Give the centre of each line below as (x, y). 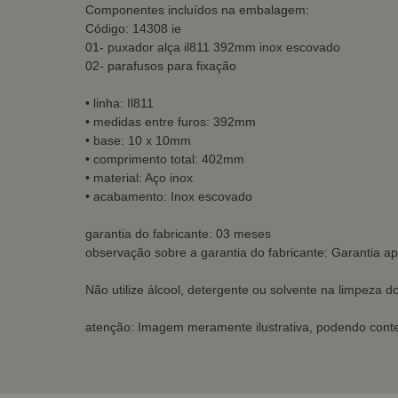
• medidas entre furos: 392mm (171, 122)
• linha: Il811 (119, 103)
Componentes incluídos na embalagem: (197, 10)
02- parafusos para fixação (161, 66)
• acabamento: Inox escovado (169, 196)
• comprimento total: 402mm (165, 159)
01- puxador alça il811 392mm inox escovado (213, 47)
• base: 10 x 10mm (138, 140)
